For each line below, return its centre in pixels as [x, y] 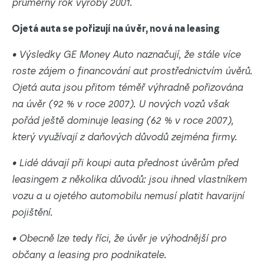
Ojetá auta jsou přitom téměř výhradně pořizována [127, 88]
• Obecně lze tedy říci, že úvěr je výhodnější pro [119, 238]
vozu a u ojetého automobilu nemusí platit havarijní [128, 196]
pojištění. [32, 212]
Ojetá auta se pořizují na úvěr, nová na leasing [116, 29]
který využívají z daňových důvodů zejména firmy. [124, 137]
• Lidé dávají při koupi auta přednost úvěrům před [125, 163]
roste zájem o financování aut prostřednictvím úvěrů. [132, 71]
